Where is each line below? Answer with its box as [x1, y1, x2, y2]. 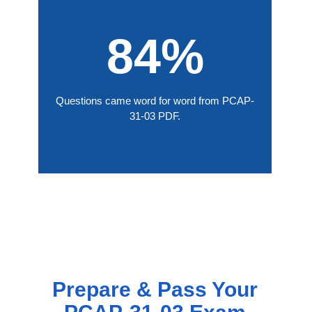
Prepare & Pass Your [52, 277, 258, 301]
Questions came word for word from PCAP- [56, 94, 254, 107]
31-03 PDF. [130, 109, 180, 122]
